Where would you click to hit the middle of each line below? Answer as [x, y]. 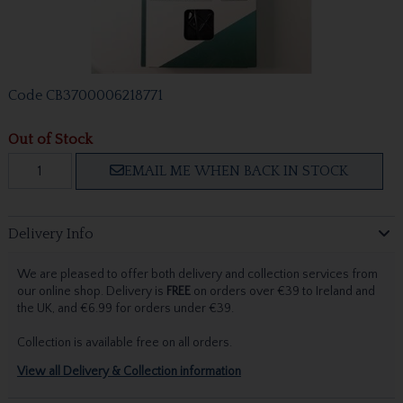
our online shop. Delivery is [91, 291]
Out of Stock [50, 139]
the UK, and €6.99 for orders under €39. [126, 308]
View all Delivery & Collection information [129, 371]
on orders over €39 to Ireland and [282, 291]
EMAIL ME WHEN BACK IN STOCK [237, 170]
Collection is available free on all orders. [124, 342]
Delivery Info [50, 234]
